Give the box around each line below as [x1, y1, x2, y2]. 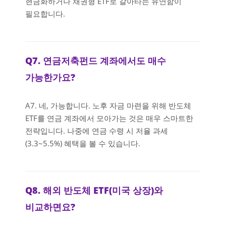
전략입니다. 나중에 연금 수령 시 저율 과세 [25, 125, 168, 136]
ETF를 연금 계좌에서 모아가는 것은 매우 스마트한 [25, 112, 193, 123]
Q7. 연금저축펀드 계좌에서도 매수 [25, 54, 166, 67]
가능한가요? [25, 71, 75, 84]
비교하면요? [25, 200, 75, 213]
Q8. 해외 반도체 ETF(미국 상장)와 [25, 184, 163, 197]
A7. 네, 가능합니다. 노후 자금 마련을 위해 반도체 [25, 100, 191, 110]
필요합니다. [25, 8, 65, 19]
